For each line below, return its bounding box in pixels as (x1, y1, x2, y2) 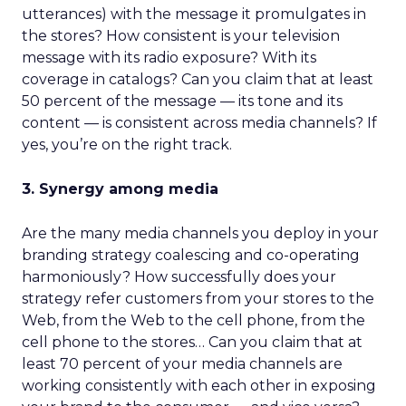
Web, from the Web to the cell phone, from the (22, 312, 365, 329)
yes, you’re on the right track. (22, 136, 232, 153)
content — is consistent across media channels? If (22, 114, 377, 131)
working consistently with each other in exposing (22, 377, 376, 394)
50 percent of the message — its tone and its (22, 92, 343, 110)
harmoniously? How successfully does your (22, 268, 336, 285)
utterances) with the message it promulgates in (22, 5, 366, 23)
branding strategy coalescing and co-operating (22, 246, 360, 264)
